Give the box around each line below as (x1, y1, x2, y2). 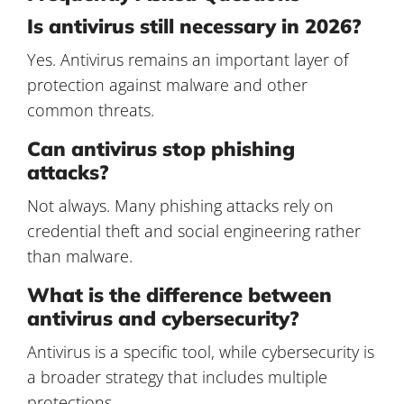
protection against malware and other (27, 73, 308, 96)
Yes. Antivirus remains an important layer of (27, 48, 348, 70)
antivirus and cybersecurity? (27, 305, 299, 331)
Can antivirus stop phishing (27, 135, 295, 161)
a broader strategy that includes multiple (27, 365, 327, 388)
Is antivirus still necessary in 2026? (27, 13, 362, 39)
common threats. (27, 98, 154, 121)
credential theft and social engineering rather (27, 219, 361, 242)
